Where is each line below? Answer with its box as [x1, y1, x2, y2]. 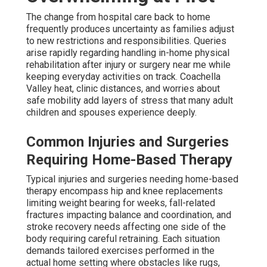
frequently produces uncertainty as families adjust [26, 23, 234, 35]
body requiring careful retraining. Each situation [26, 233, 220, 245]
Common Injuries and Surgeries [26, 133, 229, 151]
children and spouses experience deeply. [26, 107, 197, 119]
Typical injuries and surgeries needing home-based [26, 173, 238, 185]
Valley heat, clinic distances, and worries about [26, 83, 220, 95]
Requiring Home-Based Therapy [26, 151, 232, 169]
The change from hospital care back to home [26, 11, 210, 23]
